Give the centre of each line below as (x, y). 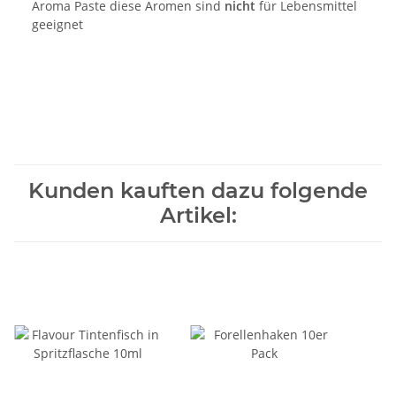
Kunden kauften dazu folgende (198, 190)
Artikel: (198, 215)
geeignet (57, 24)
